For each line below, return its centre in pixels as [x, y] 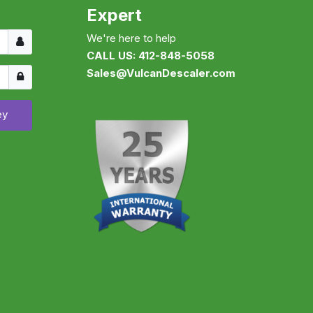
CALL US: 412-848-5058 [150, 56]
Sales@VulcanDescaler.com [161, 73]
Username [31, 38]
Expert [114, 15]
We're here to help [131, 38]
